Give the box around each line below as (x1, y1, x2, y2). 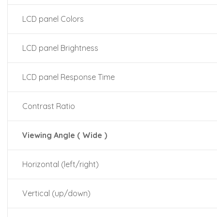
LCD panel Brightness (22, 43, 98, 53)
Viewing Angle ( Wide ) (22, 130, 107, 140)
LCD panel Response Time (22, 72, 115, 82)
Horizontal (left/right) (22, 159, 99, 169)
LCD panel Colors (22, 14, 84, 24)
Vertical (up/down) (22, 188, 91, 198)
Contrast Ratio (22, 101, 75, 111)
